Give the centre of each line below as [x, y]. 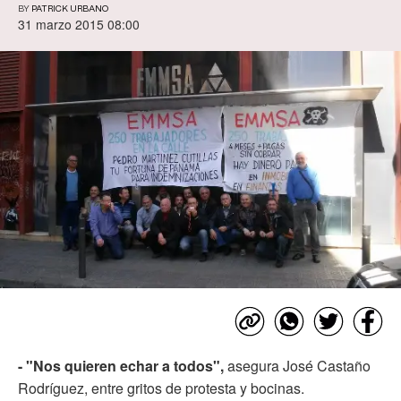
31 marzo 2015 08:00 [79, 25]
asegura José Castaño [299, 365]
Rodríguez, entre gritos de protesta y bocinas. [161, 388]
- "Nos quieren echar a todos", [123, 365]
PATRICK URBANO [70, 9]
